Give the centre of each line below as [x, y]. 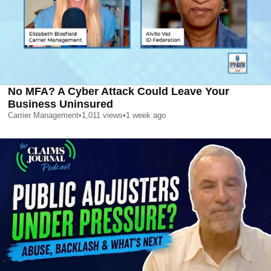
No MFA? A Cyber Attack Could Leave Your [119, 92]
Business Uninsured [60, 104]
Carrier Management [43, 116]
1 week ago [146, 116]
